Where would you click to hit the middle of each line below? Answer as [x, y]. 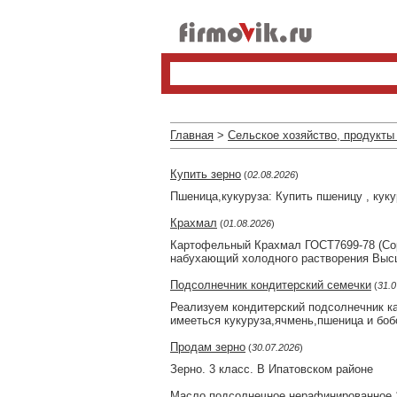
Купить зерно [206, 174]
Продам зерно [208, 347]
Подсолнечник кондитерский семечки [271, 285]
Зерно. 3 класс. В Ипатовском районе [272, 369]
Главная [192, 135]
